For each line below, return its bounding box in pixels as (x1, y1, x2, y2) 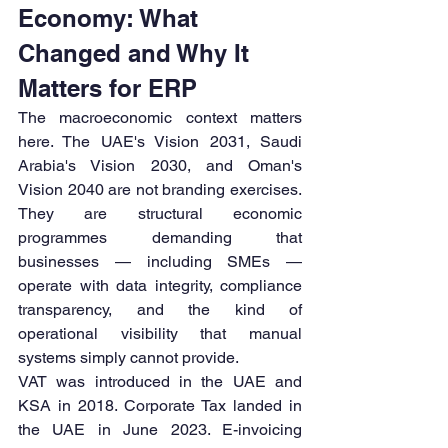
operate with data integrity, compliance (18, 276, 302, 296)
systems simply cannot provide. (18, 348, 239, 368)
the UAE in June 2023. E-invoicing (18, 420, 302, 440)
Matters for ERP (18, 74, 197, 103)
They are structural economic (18, 204, 302, 224)
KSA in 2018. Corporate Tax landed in (18, 396, 302, 416)
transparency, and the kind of (18, 300, 302, 320)
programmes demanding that (18, 228, 302, 248)
